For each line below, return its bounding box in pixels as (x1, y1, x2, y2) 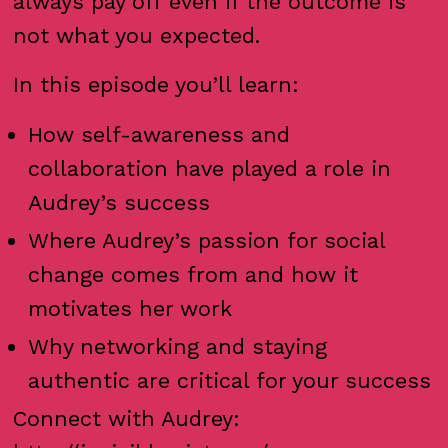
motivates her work (28, 295, 233, 321)
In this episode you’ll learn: (13, 72, 300, 98)
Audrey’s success (28, 189, 211, 215)
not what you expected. (13, 22, 268, 48)
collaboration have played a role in (28, 155, 392, 181)
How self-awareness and (28, 121, 291, 147)
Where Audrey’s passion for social (28, 227, 386, 253)
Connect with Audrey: (13, 405, 241, 431)
